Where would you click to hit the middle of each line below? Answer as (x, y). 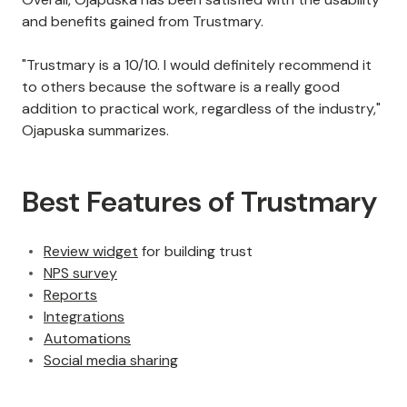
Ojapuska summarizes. (95, 131)
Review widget (91, 252)
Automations (87, 339)
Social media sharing (111, 361)
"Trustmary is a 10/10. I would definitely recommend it (197, 65)
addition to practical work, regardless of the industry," (201, 109)
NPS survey (80, 273)
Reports (70, 295)
